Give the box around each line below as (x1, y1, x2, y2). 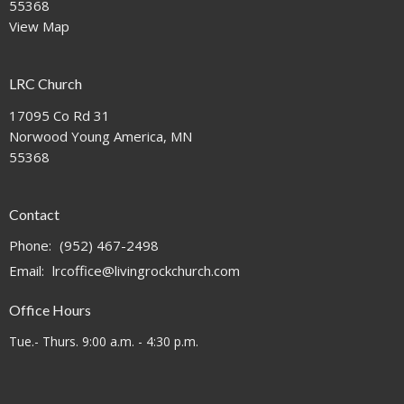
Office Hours (9, 301, 91, 319)
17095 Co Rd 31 (9, 106, 110, 124)
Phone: (9, 236, 55, 255)
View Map (9, 17, 69, 36)
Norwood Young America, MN (9, 126, 192, 145)
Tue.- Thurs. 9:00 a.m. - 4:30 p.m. (9, 332, 198, 350)
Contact (9, 205, 60, 223)
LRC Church (9, 75, 82, 93)
